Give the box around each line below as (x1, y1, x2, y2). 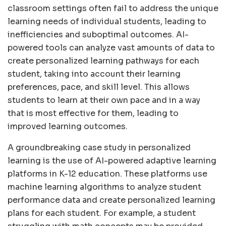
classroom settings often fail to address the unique (8, 3, 218, 14)
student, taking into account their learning (8, 68, 181, 79)
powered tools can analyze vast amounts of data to (8, 42, 215, 53)
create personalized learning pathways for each (8, 55, 199, 66)
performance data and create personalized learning (8, 194, 215, 205)
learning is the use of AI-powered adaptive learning (8, 155, 216, 166)
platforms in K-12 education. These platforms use (8, 168, 207, 179)
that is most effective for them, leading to (8, 107, 179, 119)
